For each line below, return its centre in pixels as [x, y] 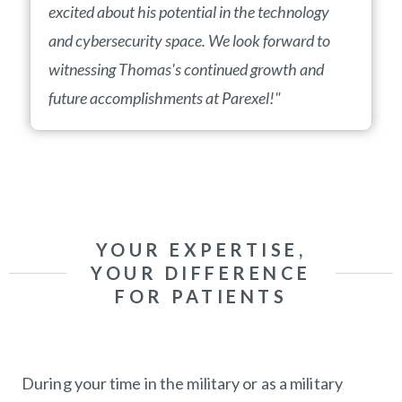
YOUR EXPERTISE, [201, 249]
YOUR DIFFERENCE [201, 273]
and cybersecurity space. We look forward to [189, 40]
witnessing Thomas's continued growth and [186, 69]
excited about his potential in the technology [189, 12]
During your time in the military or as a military [182, 383]
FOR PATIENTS [201, 296]
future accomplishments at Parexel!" [165, 98]
